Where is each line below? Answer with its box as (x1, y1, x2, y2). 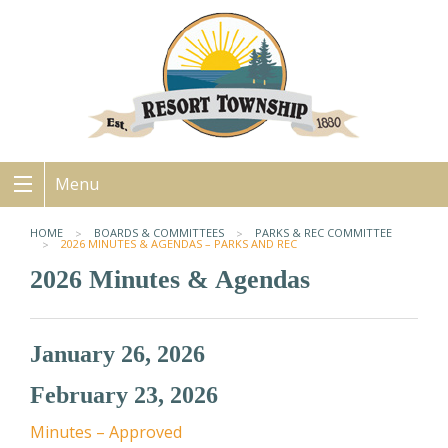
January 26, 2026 (30, 341, 205, 368)
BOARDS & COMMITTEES (94, 225, 224, 240)
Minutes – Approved (30, 421, 182, 444)
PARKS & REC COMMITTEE (255, 225, 392, 240)
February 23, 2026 (30, 382, 218, 409)
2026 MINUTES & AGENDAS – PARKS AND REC (61, 236, 297, 251)
